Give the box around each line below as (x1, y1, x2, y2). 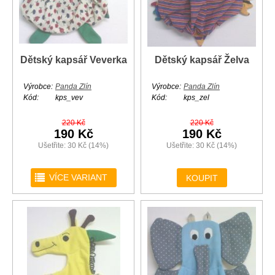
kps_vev (55, 93, 83, 103)
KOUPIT (185, 172, 218, 183)
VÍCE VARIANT (48, 172, 107, 183)
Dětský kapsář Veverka (20, 55, 127, 66)
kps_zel (184, 93, 209, 103)
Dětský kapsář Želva (154, 55, 249, 66)
